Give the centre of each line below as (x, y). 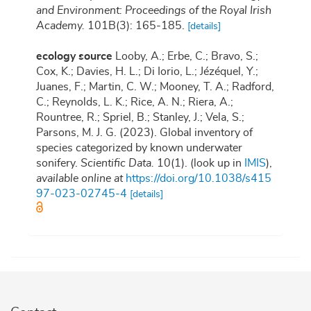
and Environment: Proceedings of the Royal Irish (154, 11)
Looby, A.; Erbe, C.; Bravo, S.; (187, 57)
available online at (79, 179)
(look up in (216, 163)
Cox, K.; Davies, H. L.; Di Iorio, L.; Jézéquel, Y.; (147, 72)
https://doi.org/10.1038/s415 (199, 179)
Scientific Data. (117, 163)
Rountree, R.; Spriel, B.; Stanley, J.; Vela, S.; (140, 118)
